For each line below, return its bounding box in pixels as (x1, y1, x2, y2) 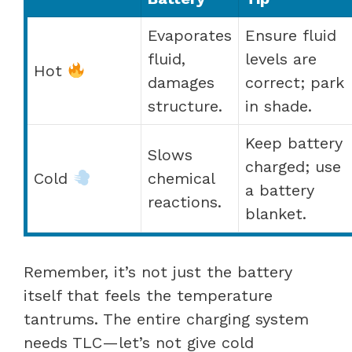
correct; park (245, 72, 344, 92)
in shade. (245, 96, 312, 115)
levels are (245, 49, 317, 68)
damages (148, 72, 214, 92)
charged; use (245, 156, 341, 176)
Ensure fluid (245, 25, 336, 45)
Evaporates (148, 25, 232, 45)
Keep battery (245, 133, 343, 152)
